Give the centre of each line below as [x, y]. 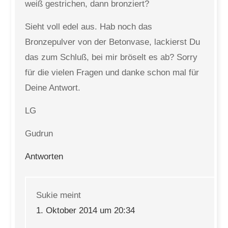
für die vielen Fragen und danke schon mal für [112, 73]
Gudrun [39, 134]
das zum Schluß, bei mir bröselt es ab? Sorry [111, 57]
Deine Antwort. [53, 88]
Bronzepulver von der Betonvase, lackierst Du [113, 42]
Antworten [44, 156]
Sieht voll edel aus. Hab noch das [89, 27]
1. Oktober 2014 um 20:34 [86, 210]
